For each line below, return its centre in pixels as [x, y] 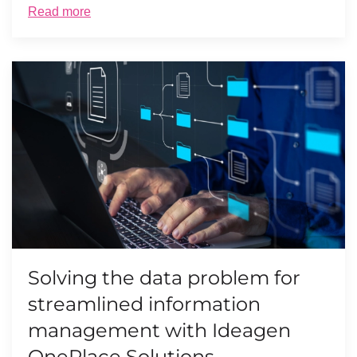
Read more [59, 11]
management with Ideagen [159, 330]
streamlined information [144, 304]
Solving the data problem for [164, 277]
